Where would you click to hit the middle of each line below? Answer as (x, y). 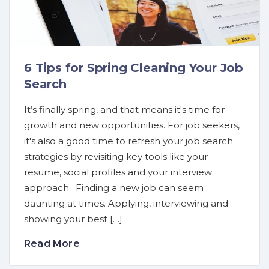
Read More (52, 243)
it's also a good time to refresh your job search (128, 141)
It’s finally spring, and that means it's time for (124, 109)
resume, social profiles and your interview (118, 172)
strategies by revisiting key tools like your (116, 156)
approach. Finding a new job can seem (114, 187)
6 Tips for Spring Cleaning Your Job (134, 68)
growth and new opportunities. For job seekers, (132, 125)
